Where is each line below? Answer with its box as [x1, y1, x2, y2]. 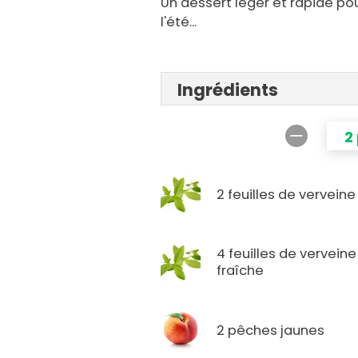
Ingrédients [177, 78, 279, 102]
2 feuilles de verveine [217, 185, 356, 204]
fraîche [217, 261, 265, 280]
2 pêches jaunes [217, 320, 325, 340]
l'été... [161, 13, 197, 32]
